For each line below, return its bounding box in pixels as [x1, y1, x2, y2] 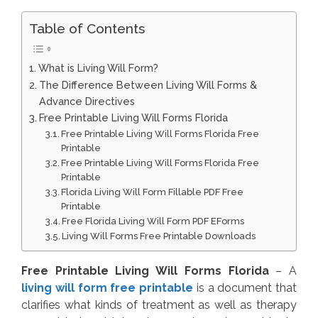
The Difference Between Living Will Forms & [38, 79, 257, 92]
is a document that [193, 281, 297, 295]
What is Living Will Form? [38, 62, 158, 75]
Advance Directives [38, 95, 135, 108]
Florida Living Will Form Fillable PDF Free [61, 187, 244, 198]
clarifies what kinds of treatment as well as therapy [21, 298, 297, 312]
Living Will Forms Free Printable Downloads [62, 231, 256, 242]
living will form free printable [21, 281, 193, 295]
